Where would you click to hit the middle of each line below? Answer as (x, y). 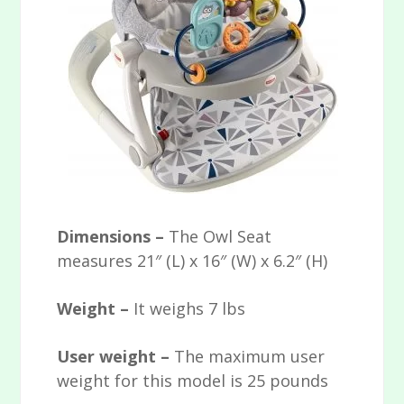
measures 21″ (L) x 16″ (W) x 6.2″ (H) (193, 261)
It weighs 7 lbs (190, 309)
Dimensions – (113, 237)
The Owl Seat (220, 237)
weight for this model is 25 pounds (193, 381)
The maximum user (250, 357)
